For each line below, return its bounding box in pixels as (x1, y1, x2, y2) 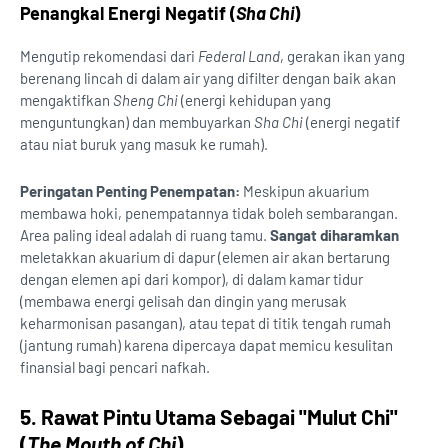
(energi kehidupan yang (178, 91, 331, 110)
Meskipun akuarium (240, 182, 369, 201)
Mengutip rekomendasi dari (20, 47, 198, 66)
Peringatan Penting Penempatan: (20, 182, 240, 201)
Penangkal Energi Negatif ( (20, 2, 236, 25)
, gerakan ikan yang (280, 47, 405, 66)
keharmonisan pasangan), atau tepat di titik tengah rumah (20, 314, 391, 333)
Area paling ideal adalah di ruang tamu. (20, 226, 270, 245)
